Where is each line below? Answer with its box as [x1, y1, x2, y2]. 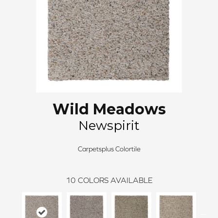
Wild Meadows [52, 100, 166, 118]
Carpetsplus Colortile [77, 145, 141, 153]
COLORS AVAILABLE [77, 176, 153, 184]
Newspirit [78, 118, 140, 133]
